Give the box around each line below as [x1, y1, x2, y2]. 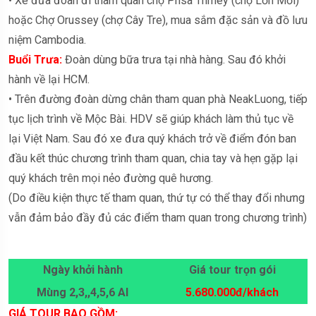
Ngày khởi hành [42, 262, 123, 276]
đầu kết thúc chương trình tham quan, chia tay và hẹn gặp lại [8, 151, 298, 165]
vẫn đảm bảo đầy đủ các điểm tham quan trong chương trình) [8, 210, 307, 224]
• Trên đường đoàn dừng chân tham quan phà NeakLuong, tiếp [8, 92, 308, 106]
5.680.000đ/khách [186, 285, 279, 299]
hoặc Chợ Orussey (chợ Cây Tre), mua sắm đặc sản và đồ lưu [8, 13, 308, 27]
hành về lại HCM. [8, 72, 90, 86]
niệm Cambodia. [8, 32, 86, 47]
